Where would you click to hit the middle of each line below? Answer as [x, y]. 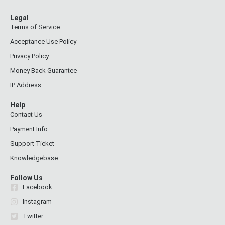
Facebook [37, 187]
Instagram [37, 202]
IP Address [26, 85]
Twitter [33, 216]
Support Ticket [32, 144]
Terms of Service [35, 27]
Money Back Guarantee [43, 71]
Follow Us [26, 178]
